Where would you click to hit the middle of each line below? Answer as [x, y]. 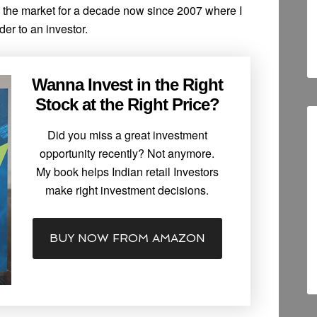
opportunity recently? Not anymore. [127, 154]
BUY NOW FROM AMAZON [127, 238]
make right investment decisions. [127, 190]
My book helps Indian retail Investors [127, 172]
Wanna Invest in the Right [127, 85]
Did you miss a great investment [127, 135]
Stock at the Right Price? [127, 105]
